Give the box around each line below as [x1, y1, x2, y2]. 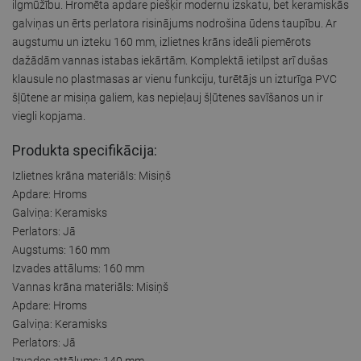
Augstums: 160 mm [12, 243, 110, 256]
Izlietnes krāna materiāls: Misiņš [12, 168, 171, 182]
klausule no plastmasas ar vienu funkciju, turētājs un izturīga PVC [12, 72, 337, 85]
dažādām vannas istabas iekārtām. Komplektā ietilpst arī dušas [12, 53, 328, 67]
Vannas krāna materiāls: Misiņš [12, 280, 168, 293]
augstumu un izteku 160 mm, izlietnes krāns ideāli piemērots [12, 35, 311, 48]
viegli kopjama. [12, 109, 85, 122]
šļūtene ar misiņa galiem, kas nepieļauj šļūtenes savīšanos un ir [12, 90, 323, 104]
